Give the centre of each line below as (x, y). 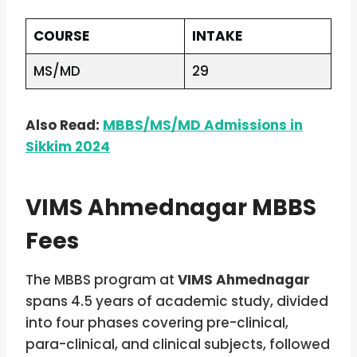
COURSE (61, 36)
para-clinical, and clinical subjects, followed (178, 345)
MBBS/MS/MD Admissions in (203, 126)
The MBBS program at (102, 280)
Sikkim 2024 (68, 147)
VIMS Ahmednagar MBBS (171, 208)
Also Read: (64, 126)
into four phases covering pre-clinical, (157, 323)
